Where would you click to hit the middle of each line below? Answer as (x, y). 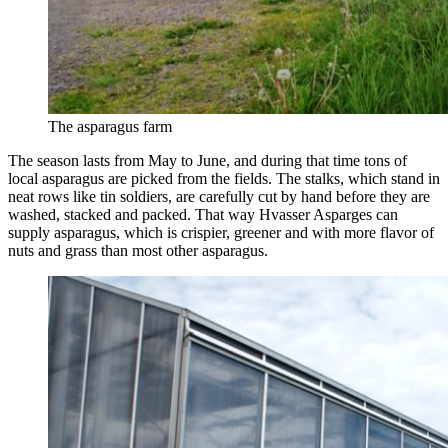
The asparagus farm (110, 126)
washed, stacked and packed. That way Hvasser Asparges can (203, 214)
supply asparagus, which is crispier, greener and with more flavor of (221, 232)
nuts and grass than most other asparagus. (138, 250)
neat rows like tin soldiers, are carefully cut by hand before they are (219, 196)
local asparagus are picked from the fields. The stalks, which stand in (224, 178)
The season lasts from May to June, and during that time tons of (207, 160)
